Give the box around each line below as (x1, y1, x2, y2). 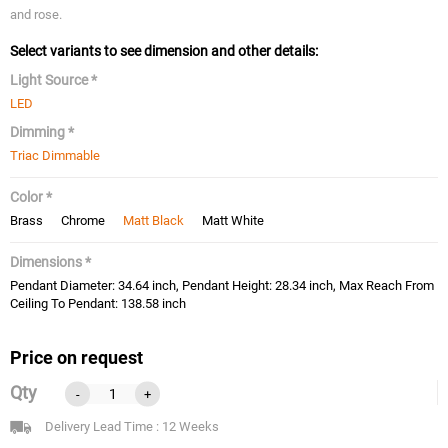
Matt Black (123, 213, 184, 229)
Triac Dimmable (10, 147, 100, 163)
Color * (10, 189, 52, 206)
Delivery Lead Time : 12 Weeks (42, 418, 219, 434)
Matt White (202, 213, 264, 229)
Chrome (61, 213, 105, 229)
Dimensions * (10, 254, 91, 271)
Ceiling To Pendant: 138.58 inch (10, 296, 186, 312)
